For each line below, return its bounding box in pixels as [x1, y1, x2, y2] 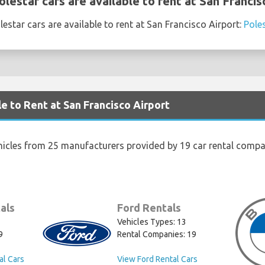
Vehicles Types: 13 [117, 217, 187, 227]
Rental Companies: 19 [117, 230, 197, 240]
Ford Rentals [117, 202, 182, 214]
